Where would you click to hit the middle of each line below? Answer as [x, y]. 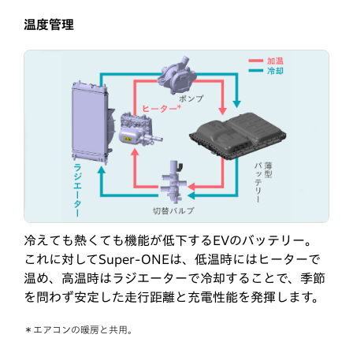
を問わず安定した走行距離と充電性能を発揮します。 [174, 297]
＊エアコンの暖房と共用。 [80, 330]
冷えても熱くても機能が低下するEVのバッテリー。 [171, 241]
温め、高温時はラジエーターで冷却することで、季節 [175, 279]
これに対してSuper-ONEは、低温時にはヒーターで [172, 260]
